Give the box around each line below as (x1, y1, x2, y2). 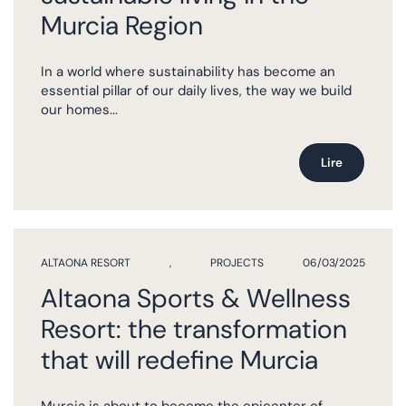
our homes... (41, 100, 118, 119)
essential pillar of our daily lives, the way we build (41, 81, 352, 100)
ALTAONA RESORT (41, 256, 130, 271)
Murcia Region (41, 9, 203, 43)
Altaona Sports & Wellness (41, 282, 351, 316)
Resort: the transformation (41, 313, 347, 347)
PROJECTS (210, 256, 264, 271)
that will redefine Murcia (41, 343, 318, 378)
